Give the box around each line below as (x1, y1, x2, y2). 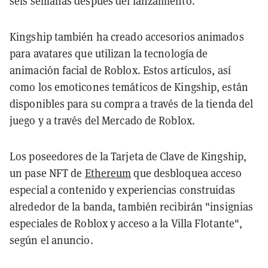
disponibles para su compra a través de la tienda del (10, 96, 254, 111)
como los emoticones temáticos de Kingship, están (10, 79, 248, 94)
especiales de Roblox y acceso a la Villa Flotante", (10, 215, 243, 230)
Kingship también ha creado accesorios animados (10, 29, 244, 44)
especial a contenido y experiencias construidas (10, 182, 235, 197)
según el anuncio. (10, 232, 93, 247)
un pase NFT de (10, 165, 85, 180)
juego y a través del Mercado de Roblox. (10, 112, 195, 127)
